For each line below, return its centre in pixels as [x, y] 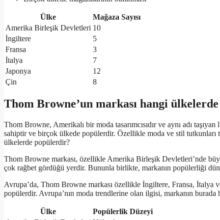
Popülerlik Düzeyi [123, 212]
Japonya [18, 71]
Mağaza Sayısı [117, 17]
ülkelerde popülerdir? [37, 142]
